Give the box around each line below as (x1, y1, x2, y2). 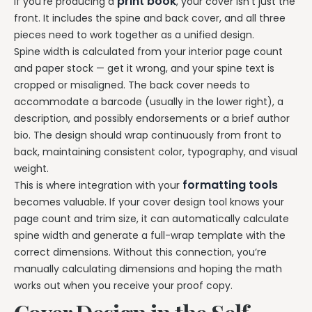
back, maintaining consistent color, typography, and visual (14, 144, 297, 159)
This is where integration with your (14, 178, 182, 192)
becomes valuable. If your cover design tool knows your (14, 194, 284, 209)
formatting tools (182, 176, 278, 193)
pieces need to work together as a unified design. (14, 27, 254, 42)
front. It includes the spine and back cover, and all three (14, 10, 286, 25)
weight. (14, 161, 49, 175)
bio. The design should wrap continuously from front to (14, 127, 281, 142)
